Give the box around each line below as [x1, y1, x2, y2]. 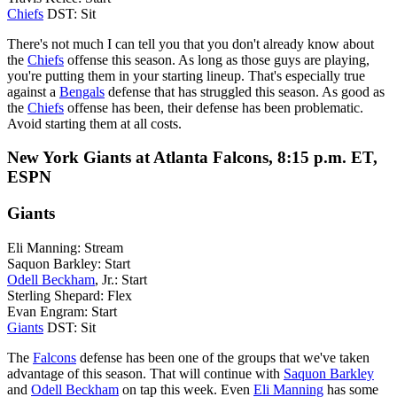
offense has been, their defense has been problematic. [64, 99, 363, 115]
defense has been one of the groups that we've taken [76, 349, 370, 365]
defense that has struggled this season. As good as [105, 83, 385, 99]
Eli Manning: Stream [7, 239, 123, 255]
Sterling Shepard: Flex [7, 287, 132, 303]
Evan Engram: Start [7, 303, 117, 319]
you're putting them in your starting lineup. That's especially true [7, 67, 365, 83]
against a [7, 83, 59, 99]
